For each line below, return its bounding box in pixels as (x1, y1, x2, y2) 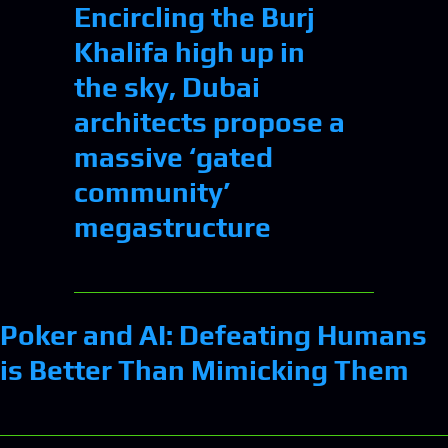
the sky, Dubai (74, 70, 260, 103)
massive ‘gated (74, 140, 273, 173)
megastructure (74, 210, 271, 243)
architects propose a (74, 105, 345, 138)
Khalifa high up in (74, 35, 305, 68)
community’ (74, 175, 230, 208)
